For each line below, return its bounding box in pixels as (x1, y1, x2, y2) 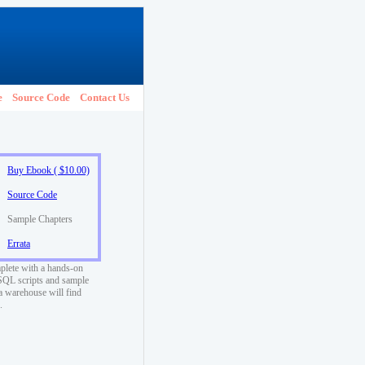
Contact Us (80, 91, 130, 103)
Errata (7, 238, 30, 249)
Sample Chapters (7, 213, 73, 225)
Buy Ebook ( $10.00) (7, 165, 90, 176)
